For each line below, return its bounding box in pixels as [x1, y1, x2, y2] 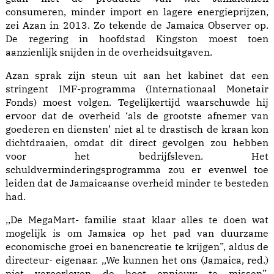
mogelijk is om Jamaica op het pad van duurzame [6, 227, 268, 240]
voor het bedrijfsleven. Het [6, 150, 268, 163]
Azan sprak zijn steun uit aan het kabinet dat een [6, 69, 268, 82]
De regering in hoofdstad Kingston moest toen [6, 32, 268, 45]
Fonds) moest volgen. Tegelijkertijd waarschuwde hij [6, 96, 268, 109]
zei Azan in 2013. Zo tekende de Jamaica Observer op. [6, 19, 268, 32]
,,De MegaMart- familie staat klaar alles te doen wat [6, 213, 268, 226]
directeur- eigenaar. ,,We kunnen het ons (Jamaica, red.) [6, 254, 268, 267]
